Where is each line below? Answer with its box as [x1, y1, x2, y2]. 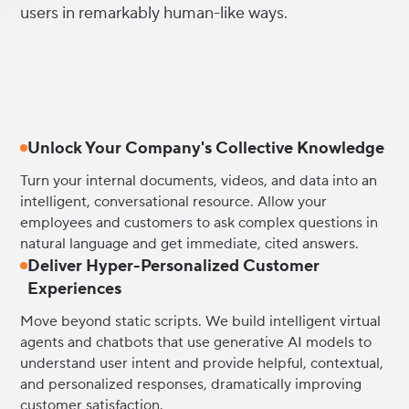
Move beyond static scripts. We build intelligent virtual [20, 311, 382, 330]
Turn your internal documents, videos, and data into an [20, 171, 378, 190]
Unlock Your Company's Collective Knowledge [27, 137, 385, 159]
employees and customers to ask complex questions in [20, 213, 379, 232]
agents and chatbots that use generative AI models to [20, 332, 372, 351]
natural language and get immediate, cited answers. [20, 234, 360, 253]
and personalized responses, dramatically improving [20, 374, 362, 393]
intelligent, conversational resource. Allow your [20, 192, 328, 211]
